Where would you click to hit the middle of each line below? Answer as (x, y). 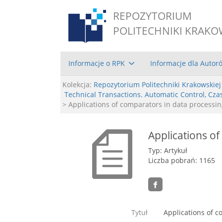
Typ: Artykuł (168, 150)
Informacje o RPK (97, 63)
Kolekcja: (77, 84)
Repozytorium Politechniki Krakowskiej (157, 84)
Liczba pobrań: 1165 (182, 160)
